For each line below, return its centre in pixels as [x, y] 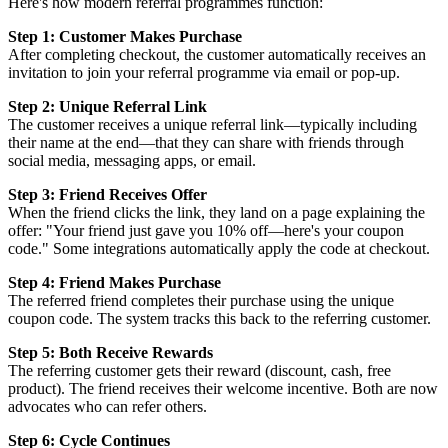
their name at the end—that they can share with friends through [206, 142]
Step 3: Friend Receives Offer [107, 194]
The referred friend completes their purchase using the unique [201, 300]
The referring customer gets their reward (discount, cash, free [199, 370]
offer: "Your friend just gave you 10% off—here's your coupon [206, 230]
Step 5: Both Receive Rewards [110, 352]
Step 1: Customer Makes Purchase [125, 36]
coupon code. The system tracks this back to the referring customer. [219, 318]
